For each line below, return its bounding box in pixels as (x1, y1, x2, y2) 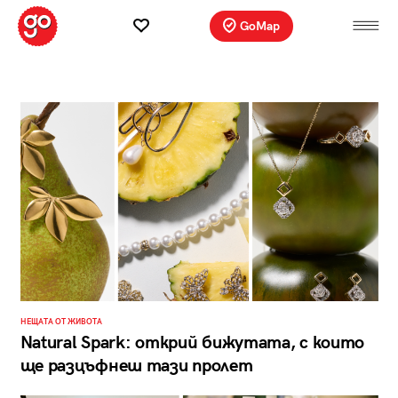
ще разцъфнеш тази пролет (20, 355, 253, 378)
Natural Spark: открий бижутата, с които (20, 332, 365, 354)
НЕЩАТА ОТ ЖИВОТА (20, 317, 102, 328)
